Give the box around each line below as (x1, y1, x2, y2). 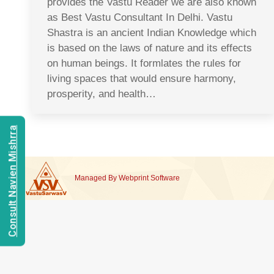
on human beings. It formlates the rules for (47, 57, 241, 69)
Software (150, 174, 180, 182)
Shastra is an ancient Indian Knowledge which (47, 27, 256, 39)
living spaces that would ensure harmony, (47, 73, 236, 84)
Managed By (75, 174, 119, 182)
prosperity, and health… (47, 88, 156, 100)
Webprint (119, 174, 149, 182)
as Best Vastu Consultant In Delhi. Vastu (47, 12, 232, 23)
